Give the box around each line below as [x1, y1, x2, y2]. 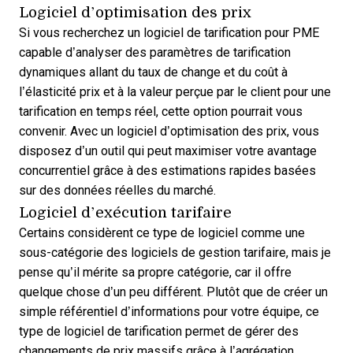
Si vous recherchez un [19, 25, 143, 39]
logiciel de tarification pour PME [143, 25, 319, 39]
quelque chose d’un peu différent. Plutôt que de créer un [19, 284, 328, 299]
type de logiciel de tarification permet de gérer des [19, 324, 299, 338]
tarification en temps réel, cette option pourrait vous [19, 104, 303, 118]
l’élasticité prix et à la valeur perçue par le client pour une [19, 84, 331, 98]
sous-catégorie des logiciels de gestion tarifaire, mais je [19, 245, 331, 259]
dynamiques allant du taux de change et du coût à [19, 65, 288, 79]
